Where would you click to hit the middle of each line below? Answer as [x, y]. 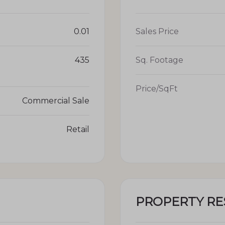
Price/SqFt [157, 88]
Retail [78, 129]
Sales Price [157, 31]
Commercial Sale [56, 100]
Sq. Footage [159, 60]
